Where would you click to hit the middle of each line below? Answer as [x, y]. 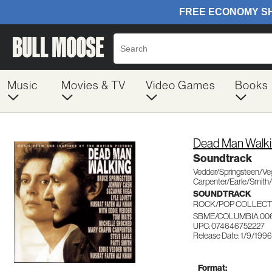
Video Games [180, 85]
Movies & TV [93, 85]
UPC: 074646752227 [229, 226]
